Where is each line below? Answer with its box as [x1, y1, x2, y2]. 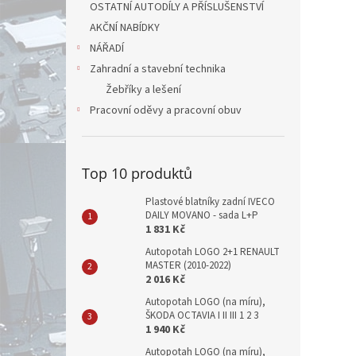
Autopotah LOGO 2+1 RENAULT [145, 245, 280, 259]
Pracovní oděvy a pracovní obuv [90, 103, 242, 118]
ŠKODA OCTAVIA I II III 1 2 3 [145, 308, 258, 323]
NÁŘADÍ [90, 41, 124, 56]
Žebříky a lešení [106, 82, 181, 98]
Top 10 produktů [82, 164, 192, 183]
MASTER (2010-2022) [145, 258, 231, 273]
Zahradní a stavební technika [90, 61, 226, 77]
